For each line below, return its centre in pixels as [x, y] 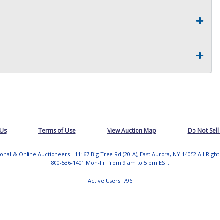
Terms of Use [57, 130]
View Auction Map [131, 130]
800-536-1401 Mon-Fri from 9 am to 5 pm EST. [110, 162]
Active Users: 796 [110, 180]
